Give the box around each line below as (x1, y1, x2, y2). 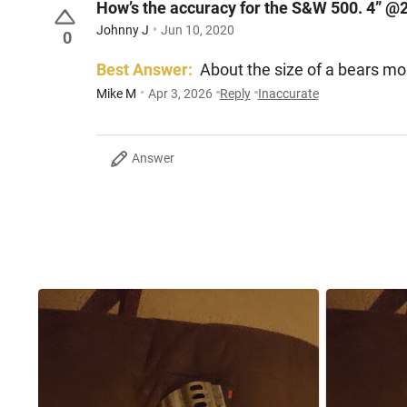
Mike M (96, 85, 136, 101)
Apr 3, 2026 (147, 85, 213, 101)
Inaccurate (257, 85, 319, 101)
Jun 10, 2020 (160, 23, 234, 38)
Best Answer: (96, 60, 193, 80)
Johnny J (96, 23, 149, 38)
